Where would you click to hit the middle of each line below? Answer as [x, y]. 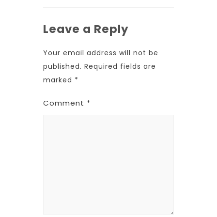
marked [59, 80]
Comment [65, 103]
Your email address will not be [101, 53]
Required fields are [120, 66]
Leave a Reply [86, 29]
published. [62, 66]
